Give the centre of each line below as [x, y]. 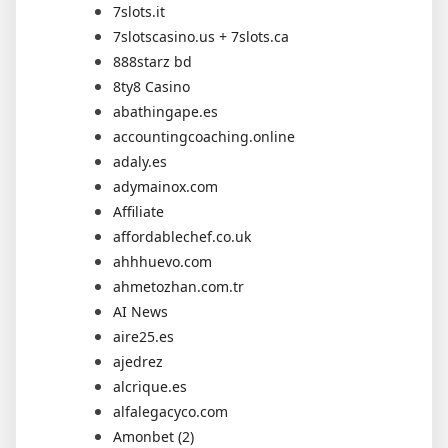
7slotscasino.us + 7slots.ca [201, 36]
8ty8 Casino [151, 86]
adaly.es [140, 161]
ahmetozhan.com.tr [178, 286]
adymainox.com [165, 186]
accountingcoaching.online [204, 136]
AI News [140, 311]
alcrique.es [150, 386]
